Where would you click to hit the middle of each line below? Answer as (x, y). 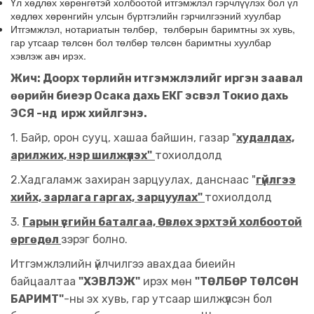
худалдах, (265, 138)
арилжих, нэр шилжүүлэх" (81, 155)
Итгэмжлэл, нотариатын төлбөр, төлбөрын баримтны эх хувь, (153, 29)
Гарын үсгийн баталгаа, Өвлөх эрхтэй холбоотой (162, 222)
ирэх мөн (168, 281)
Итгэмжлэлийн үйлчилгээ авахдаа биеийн (123, 264)
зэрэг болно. (96, 239)
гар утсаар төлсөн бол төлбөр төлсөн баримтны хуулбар (141, 42)
